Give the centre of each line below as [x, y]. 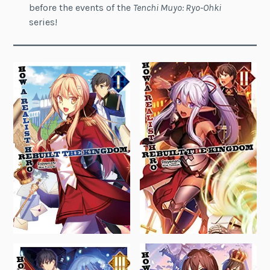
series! [43, 22]
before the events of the [81, 7]
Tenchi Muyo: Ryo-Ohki [177, 7]
